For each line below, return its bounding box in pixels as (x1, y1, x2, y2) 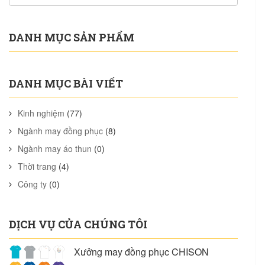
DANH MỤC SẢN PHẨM (9, 30, 134, 44)
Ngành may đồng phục (18, 125, 103, 137)
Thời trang (18, 160, 56, 172)
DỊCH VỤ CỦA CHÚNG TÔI (9, 217, 147, 231)
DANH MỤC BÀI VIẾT (9, 76, 123, 91)
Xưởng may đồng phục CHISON (74, 245, 209, 258)
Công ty (18, 178, 47, 190)
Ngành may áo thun (18, 143, 92, 154)
